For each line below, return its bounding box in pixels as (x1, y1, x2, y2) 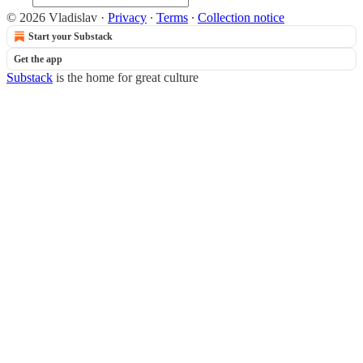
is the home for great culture (53, 70, 199, 84)
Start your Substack (28, 31, 113, 42)
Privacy (108, 11, 147, 24)
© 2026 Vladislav (6, 11, 97, 24)
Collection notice (198, 11, 284, 24)
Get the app (14, 53, 62, 65)
